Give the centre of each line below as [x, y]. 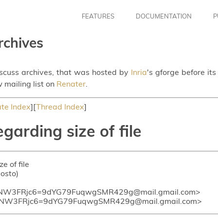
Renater [71, 84]
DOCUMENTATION [164, 16]
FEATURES [98, 16]
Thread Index [60, 107]
